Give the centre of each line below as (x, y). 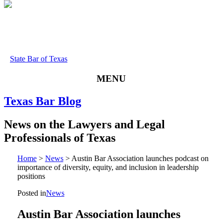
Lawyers (90, 124)
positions (31, 176)
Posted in (31, 193)
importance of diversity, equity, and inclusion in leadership (108, 167)
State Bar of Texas (39, 59)
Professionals (37, 138)
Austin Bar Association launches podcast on (140, 159)
